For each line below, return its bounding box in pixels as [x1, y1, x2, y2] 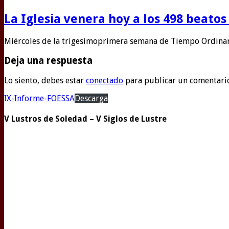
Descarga [75, 94, 108, 104]
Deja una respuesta [4, 55, 93, 66]
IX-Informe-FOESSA [4, 94, 75, 104]
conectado [86, 76, 123, 86]
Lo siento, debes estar [4, 76, 86, 86]
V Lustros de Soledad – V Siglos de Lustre [4, 114, 167, 124]
